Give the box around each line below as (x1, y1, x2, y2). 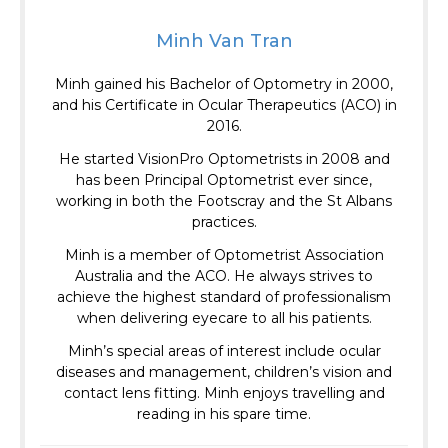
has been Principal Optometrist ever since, (76, 171, 372, 190)
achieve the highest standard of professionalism (57, 288, 391, 307)
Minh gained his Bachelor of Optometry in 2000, (55, 75, 393, 94)
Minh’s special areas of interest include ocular (67, 342, 381, 361)
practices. (191, 213, 257, 232)
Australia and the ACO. (75, 267, 234, 286)
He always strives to (234, 267, 373, 286)
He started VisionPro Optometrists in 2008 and (58, 150, 390, 169)
